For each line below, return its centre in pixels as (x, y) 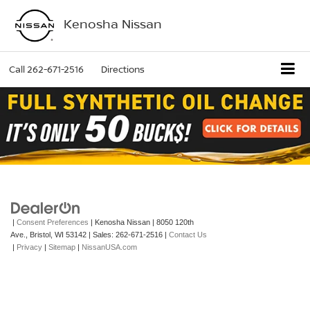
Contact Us (188, 234)
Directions (123, 70)
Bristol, (40, 234)
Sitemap (62, 247)
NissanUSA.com (109, 247)
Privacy (29, 247)
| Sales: (101, 234)
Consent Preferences (53, 222)
